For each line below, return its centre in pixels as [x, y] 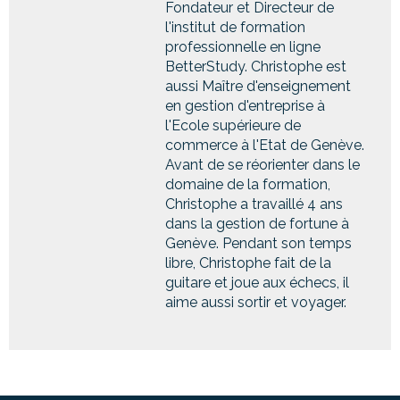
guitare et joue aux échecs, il [257, 282]
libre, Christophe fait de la [248, 262]
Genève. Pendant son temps [258, 243]
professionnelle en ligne [243, 46]
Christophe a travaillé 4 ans [254, 204]
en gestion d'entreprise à [245, 105]
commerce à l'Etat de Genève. [265, 145]
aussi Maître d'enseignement [258, 86]
